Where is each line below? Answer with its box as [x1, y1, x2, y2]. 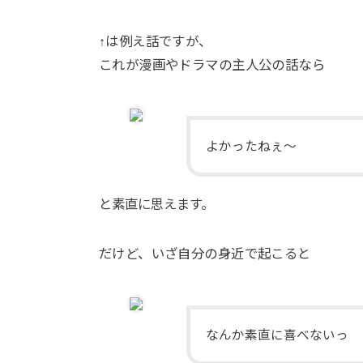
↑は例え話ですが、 [99, 33, 212, 49]
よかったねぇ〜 [206, 139, 297, 153]
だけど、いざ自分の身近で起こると [99, 246, 311, 262]
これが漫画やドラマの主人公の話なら [99, 57, 326, 72]
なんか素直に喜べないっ [206, 328, 349, 343]
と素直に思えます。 [99, 197, 214, 212]
